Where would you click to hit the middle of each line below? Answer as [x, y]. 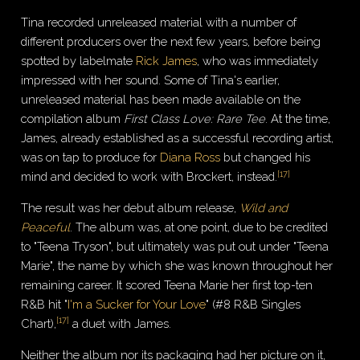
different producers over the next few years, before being [171, 42]
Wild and [264, 207]
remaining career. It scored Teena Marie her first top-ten [167, 284]
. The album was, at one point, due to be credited [199, 227]
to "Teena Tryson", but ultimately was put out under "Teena [175, 246]
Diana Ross [190, 157]
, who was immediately [258, 61]
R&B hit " [45, 304]
